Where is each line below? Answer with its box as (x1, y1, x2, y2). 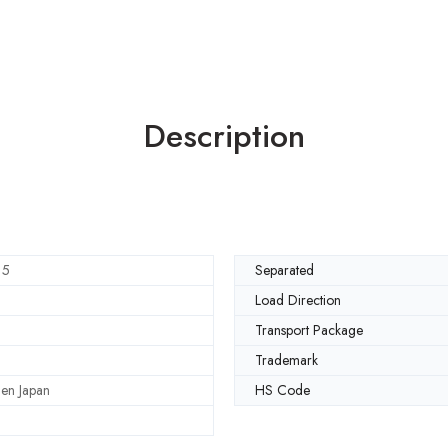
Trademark (255, 349, 318, 370)
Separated (255, 259, 314, 280)
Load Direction (255, 289, 341, 310)
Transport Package (255, 319, 363, 340)
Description (143, 113, 305, 160)
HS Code (255, 379, 310, 400)
